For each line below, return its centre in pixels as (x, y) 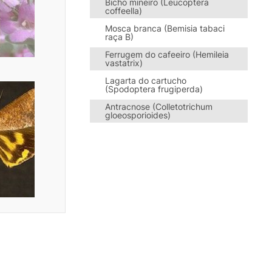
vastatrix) (124, 63)
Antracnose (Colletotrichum (159, 107)
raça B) (119, 37)
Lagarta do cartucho (146, 81)
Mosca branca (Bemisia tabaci (165, 29)
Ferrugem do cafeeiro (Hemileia (167, 55)
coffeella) (124, 11)
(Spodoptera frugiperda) (154, 89)
